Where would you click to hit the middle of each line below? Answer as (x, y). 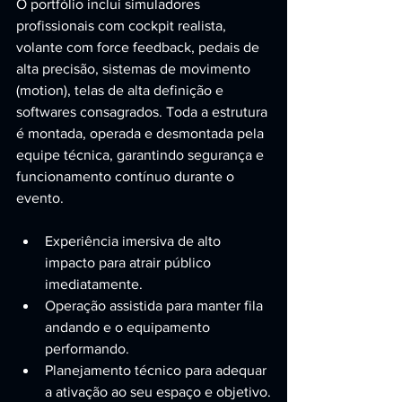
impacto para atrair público (130, 262)
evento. (40, 198)
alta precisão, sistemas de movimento (135, 69)
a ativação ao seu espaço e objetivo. (158, 392)
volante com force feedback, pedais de (140, 47)
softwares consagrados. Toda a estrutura (144, 112)
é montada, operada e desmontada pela (142, 133)
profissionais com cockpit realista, (123, 26)
